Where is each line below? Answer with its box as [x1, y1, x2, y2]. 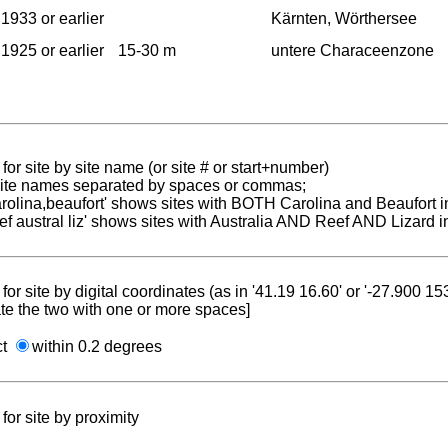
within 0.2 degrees [32, 337, 162, 355]
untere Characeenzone [271, 41, 434, 59]
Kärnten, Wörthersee [271, 9, 417, 27]
